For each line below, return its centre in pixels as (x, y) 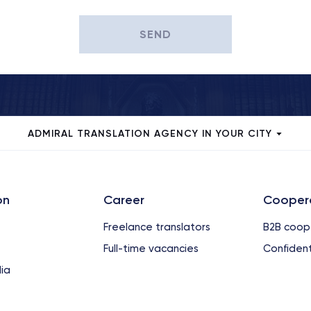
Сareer (124, 200)
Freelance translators (157, 227)
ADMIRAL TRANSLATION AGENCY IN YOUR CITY (150, 134)
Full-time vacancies (151, 249)
